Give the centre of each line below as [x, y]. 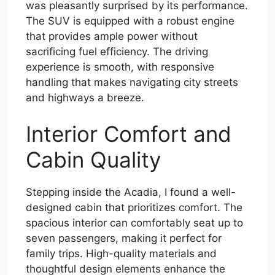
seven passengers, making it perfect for [124, 238]
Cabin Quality [93, 160]
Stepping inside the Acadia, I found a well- [131, 192]
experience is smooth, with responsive [120, 67]
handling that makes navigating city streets [132, 82]
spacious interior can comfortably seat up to [134, 223]
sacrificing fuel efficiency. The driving [117, 51]
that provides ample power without [112, 36]
